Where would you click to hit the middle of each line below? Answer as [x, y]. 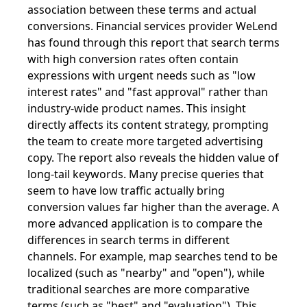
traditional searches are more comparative [138, 289]
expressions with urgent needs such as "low [142, 75]
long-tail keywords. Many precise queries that [146, 174]
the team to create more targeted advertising [145, 141]
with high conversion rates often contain [133, 59]
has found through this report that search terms [153, 42]
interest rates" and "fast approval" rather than [148, 91]
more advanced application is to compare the [145, 223]
